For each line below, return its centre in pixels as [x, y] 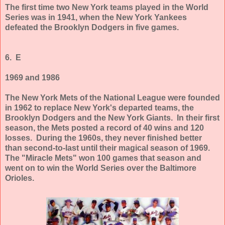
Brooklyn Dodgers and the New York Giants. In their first [112, 118]
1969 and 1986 [32, 77]
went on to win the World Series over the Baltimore [101, 168]
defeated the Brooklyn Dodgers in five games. [92, 27]
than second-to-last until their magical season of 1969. [108, 148]
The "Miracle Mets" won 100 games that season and [103, 158]
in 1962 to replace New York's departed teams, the [99, 107]
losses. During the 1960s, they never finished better [103, 138]
